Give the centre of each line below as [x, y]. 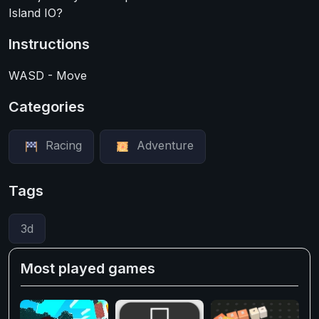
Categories [47, 107]
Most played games [88, 268]
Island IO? [36, 13]
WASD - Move [48, 75]
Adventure [165, 146]
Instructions [49, 44]
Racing [64, 146]
